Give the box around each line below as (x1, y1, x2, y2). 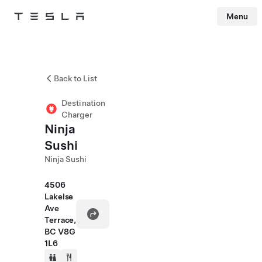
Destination (61, 98, 106, 108)
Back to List (54, 74, 97, 83)
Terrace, (44, 215, 77, 225)
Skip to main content (4, 28, 65, 36)
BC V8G (44, 227, 75, 236)
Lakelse (44, 192, 74, 201)
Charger (61, 110, 92, 119)
